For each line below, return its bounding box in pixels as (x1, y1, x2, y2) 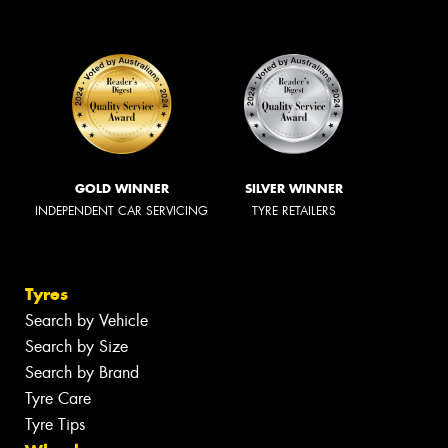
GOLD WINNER (74, 181, 169, 197)
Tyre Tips (25, 413, 85, 435)
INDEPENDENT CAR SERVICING (35, 203, 208, 220)
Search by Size (25, 335, 128, 357)
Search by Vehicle (25, 309, 148, 331)
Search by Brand (25, 361, 139, 383)
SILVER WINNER (245, 181, 343, 197)
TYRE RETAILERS (252, 203, 336, 220)
